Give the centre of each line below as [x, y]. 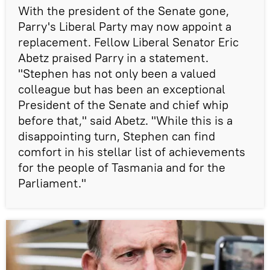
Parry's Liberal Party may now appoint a [125, 26]
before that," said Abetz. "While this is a [125, 120]
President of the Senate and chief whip [123, 104]
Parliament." [52, 183]
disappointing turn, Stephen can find [117, 136]
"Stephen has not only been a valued [117, 73]
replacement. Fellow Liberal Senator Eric [128, 42]
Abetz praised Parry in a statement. [113, 57]
